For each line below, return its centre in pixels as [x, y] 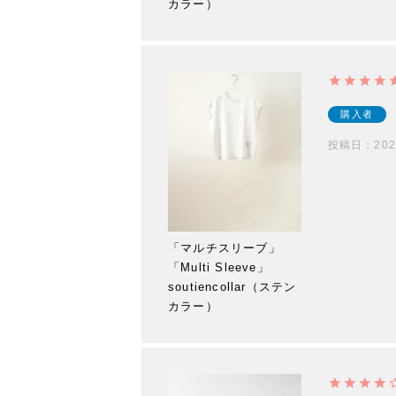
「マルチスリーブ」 [225, 248]
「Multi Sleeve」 [219, 268]
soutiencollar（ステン [232, 287]
